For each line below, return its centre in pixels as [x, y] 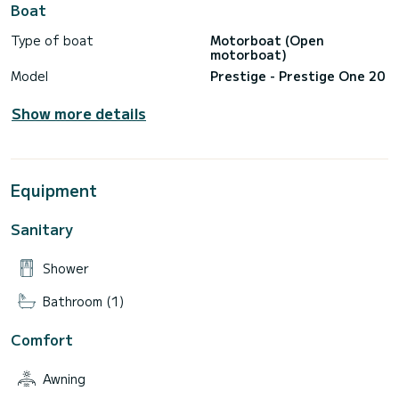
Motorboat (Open [267, 41]
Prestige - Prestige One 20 [297, 76]
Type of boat [52, 41]
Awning [64, 378]
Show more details [79, 114]
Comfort [42, 339]
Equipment [54, 190]
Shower [66, 269]
